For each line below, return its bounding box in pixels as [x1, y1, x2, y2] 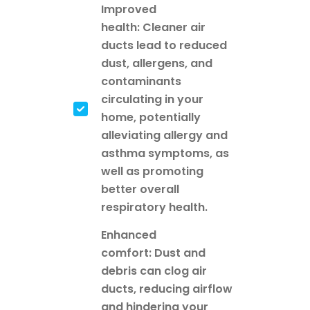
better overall [101, 181, 179, 198]
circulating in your [101, 91, 203, 108]
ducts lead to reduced [101, 37, 227, 54]
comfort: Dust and [101, 245, 206, 262]
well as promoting [101, 163, 203, 180]
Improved [101, 1, 156, 18]
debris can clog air [101, 263, 207, 280]
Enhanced [101, 227, 156, 244]
